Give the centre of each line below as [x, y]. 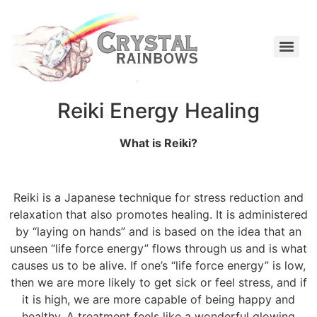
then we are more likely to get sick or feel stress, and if [158, 282]
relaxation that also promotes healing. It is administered [158, 214]
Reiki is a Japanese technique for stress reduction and [158, 197]
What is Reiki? [158, 143]
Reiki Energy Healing [158, 110]
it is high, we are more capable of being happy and [158, 299]
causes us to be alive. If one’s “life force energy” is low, [158, 265]
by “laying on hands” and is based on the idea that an [158, 231]
